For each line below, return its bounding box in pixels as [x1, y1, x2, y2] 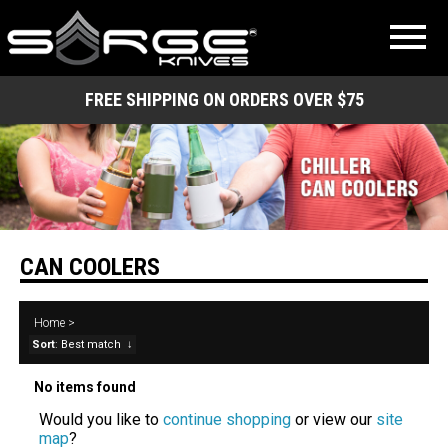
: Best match [55, 338, 122, 352]
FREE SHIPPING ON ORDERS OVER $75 [84, 89, 364, 110]
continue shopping [163, 410, 292, 430]
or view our [291, 410, 377, 430]
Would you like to [39, 410, 164, 430]
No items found [34, 379, 137, 396]
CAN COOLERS [20, 253, 160, 282]
